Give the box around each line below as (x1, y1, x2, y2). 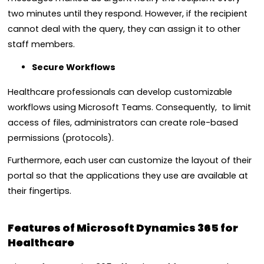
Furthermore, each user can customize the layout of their (8, 154, 252, 166)
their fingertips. (8, 185, 71, 197)
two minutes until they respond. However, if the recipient (8, 8, 247, 20)
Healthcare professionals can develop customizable (8, 85, 232, 98)
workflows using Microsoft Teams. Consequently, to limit (8, 101, 251, 113)
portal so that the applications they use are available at (8, 170, 248, 181)
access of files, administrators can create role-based (8, 116, 238, 128)
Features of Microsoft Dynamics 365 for (8, 220, 238, 235)
